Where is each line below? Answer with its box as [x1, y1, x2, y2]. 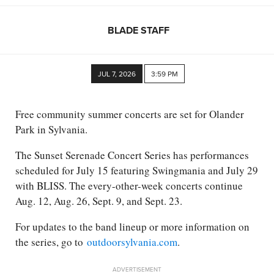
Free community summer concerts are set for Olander [15, 107, 244, 122]
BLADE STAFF [107, 23, 169, 37]
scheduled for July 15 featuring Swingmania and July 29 [15, 163, 258, 178]
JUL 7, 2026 [98, 68, 136, 80]
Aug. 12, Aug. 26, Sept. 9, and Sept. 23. [15, 194, 186, 209]
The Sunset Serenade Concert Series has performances [15, 148, 249, 163]
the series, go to [15, 235, 87, 250]
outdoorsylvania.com [87, 235, 177, 250]
